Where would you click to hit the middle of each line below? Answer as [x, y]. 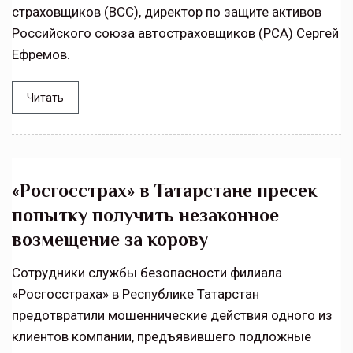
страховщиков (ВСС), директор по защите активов [167, 12]
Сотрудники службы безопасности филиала [147, 273]
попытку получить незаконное [145, 215]
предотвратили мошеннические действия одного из [172, 315]
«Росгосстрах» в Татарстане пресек [165, 190]
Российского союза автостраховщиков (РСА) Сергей [175, 33]
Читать [45, 98]
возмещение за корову [110, 239]
